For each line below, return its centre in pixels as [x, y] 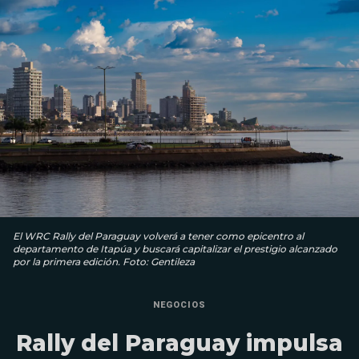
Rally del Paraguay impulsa [179, 343]
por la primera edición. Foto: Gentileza [104, 262]
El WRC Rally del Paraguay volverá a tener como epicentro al [158, 236]
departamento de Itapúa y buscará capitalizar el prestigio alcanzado [175, 249]
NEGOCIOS [179, 305]
